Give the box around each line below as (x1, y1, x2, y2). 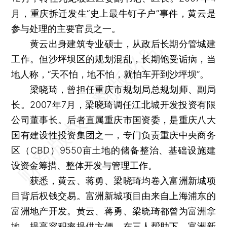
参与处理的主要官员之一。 (11, 23, 121, 34)
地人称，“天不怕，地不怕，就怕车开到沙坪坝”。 (11, 68, 209, 80)
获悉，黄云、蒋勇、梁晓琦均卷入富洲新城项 (11, 175, 216, 186)
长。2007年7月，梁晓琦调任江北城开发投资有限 (11, 99, 216, 110)
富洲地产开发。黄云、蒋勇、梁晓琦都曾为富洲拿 (11, 205, 216, 216)
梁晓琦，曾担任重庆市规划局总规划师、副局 (11, 84, 216, 95)
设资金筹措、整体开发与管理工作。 (11, 160, 158, 171)
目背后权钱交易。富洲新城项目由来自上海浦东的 (11, 190, 216, 201)
